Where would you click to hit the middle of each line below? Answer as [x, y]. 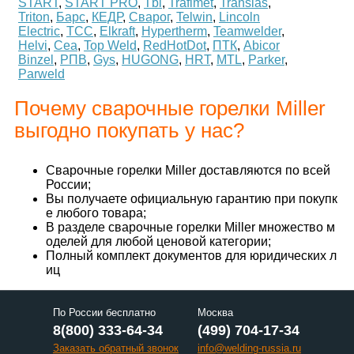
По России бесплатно [104, 313]
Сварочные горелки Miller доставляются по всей [188, 170]
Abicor [262, 45]
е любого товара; [96, 213]
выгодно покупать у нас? [129, 130]
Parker [266, 60]
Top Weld [110, 45]
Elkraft [117, 31]
